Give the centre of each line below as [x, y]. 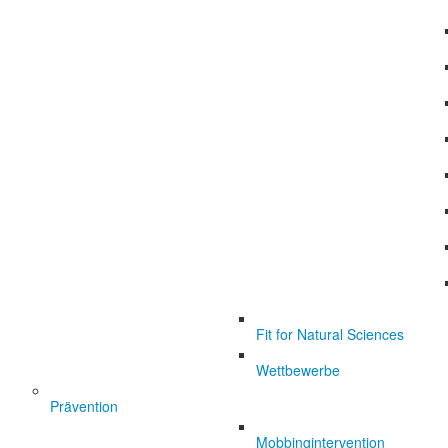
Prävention [84, 406]
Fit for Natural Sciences [330, 334]
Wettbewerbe [298, 370]
